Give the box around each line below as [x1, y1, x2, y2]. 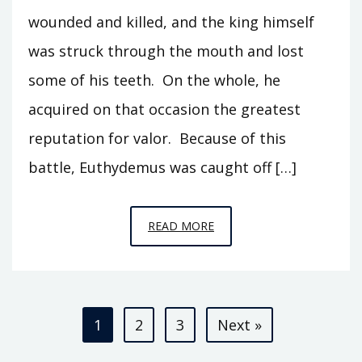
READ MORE [148, 217, 214, 234]
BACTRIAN [213, 307, 270, 323]
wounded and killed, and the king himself [28, 11, 314, 32]
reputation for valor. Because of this [28, 128, 286, 148]
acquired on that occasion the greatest [28, 99, 301, 119]
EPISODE [213, 217, 261, 233]
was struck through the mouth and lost [28, 40, 304, 61]
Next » [217, 314, 262, 335]
